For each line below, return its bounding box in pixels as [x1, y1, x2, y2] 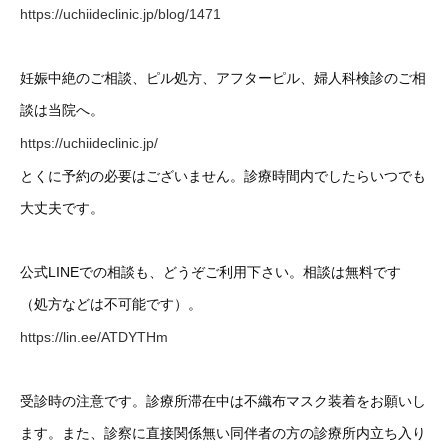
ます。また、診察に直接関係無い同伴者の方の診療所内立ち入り [20, 424, 426, 441]
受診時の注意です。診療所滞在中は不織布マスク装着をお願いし [20, 392, 426, 409]
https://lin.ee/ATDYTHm [20, 328, 168, 345]
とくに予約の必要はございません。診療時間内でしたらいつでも [20, 167, 426, 184]
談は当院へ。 [20, 102, 104, 119]
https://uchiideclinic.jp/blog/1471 [20, 6, 221, 23]
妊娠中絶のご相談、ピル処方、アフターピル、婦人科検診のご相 [20, 70, 426, 87]
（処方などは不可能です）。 [20, 295, 202, 312]
